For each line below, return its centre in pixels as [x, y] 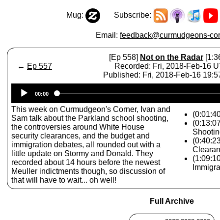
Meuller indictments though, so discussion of [88, 171]
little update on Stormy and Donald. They [82, 153]
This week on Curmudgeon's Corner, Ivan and [91, 109]
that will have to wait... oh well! [64, 180]
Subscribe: [126, 15]
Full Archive [172, 201]
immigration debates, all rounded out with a [86, 145]
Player [183, 96]
